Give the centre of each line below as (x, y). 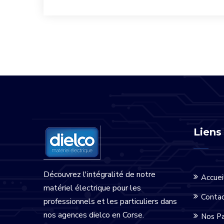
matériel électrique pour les (92, 188)
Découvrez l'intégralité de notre (99, 174)
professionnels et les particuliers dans (110, 201)
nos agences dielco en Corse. (94, 215)
